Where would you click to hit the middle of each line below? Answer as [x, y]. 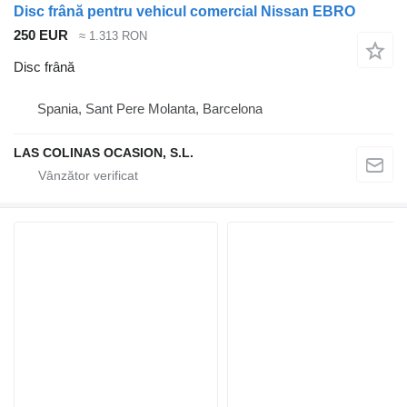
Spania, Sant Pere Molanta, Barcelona [150, 108]
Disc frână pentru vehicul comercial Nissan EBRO [184, 12]
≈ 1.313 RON [113, 36]
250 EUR [41, 35]
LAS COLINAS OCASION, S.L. [104, 152]
